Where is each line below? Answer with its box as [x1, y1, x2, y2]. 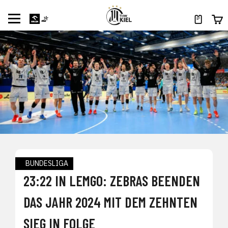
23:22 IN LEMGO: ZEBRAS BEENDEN [23, 172, 200, 189]
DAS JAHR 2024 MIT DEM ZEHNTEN [23, 193, 197, 211]
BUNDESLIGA [25, 159, 68, 168]
